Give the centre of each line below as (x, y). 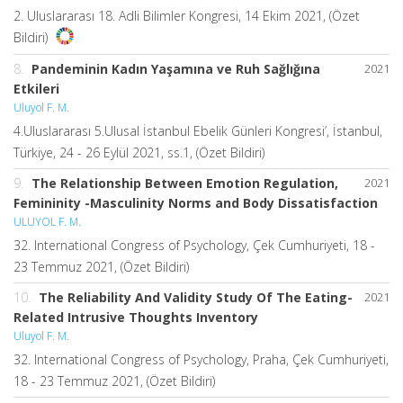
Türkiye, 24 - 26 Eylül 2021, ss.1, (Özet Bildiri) (139, 153)
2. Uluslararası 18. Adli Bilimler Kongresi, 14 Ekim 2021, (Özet (187, 15)
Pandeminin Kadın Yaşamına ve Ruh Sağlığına (176, 69)
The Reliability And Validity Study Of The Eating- (196, 298)
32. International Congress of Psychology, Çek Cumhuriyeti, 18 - (194, 246)
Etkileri (36, 89)
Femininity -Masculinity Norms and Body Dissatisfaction (196, 203)
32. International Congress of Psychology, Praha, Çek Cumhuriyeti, (201, 360)
